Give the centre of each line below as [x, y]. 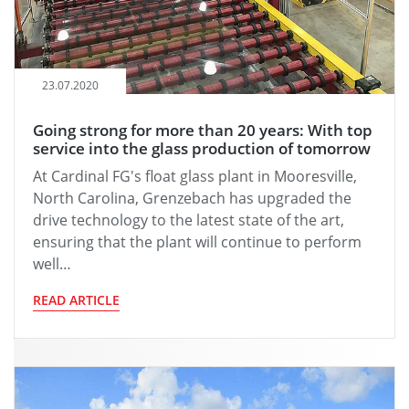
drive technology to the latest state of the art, [189, 220]
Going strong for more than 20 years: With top [203, 130]
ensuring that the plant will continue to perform [197, 241]
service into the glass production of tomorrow [202, 148]
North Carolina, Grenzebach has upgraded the [192, 198]
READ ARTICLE [76, 299]
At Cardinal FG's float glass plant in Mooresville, [195, 176]
